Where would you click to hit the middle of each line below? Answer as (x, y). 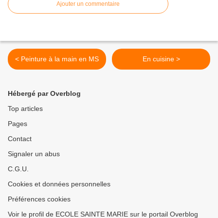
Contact (20, 139)
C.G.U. (18, 169)
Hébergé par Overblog (44, 94)
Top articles (25, 109)
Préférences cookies (39, 199)
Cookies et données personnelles (59, 184)
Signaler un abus (34, 154)
